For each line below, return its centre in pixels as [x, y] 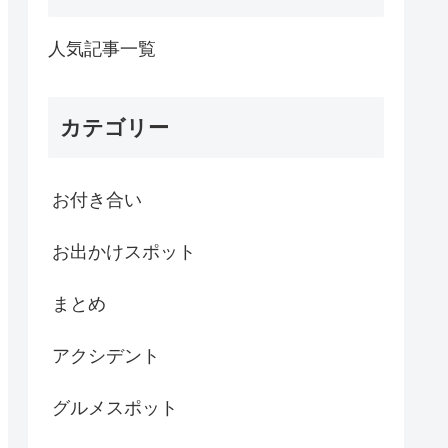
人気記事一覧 [102, 49]
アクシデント [106, 356]
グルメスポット [115, 408]
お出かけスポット [124, 252]
